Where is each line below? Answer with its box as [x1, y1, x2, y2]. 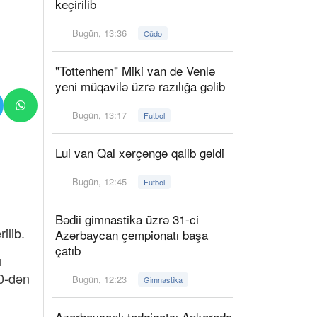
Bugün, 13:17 [69, 108, 130, 122]
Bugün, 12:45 [69, 175, 130, 188]
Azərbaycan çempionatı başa [55, 226, 208, 243]
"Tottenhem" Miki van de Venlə [55, 62, 215, 79]
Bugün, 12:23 [69, 272, 130, 286]
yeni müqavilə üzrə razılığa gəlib [55, 77, 225, 95]
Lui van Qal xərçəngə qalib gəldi [55, 144, 224, 161]
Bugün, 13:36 [69, 26, 130, 40]
